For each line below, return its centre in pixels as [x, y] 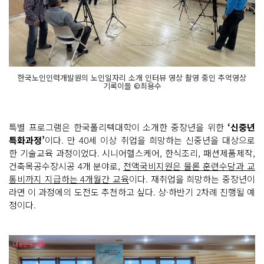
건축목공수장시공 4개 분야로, [66, 166]
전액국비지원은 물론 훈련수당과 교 [189, 166]
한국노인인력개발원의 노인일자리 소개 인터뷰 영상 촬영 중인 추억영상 [132, 78]
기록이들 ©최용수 [132, 86]
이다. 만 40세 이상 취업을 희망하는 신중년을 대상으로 [150, 140]
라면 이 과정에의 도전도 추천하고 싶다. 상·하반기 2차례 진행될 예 [132, 192]
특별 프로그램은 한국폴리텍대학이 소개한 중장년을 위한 [118, 127]
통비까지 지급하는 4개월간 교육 [69, 179]
